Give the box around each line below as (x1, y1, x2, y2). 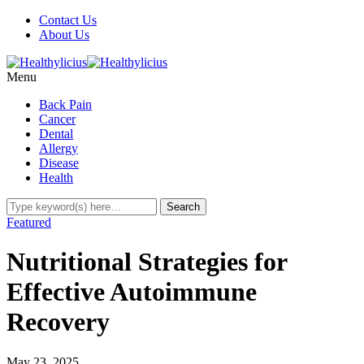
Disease (39, 156, 79, 170)
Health (39, 171, 73, 184)
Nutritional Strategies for (6, 247, 287, 277)
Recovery (6, 307, 110, 337)
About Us (39, 28, 89, 41)
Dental (39, 127, 73, 141)
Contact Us (39, 13, 97, 27)
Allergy (39, 141, 78, 155)
